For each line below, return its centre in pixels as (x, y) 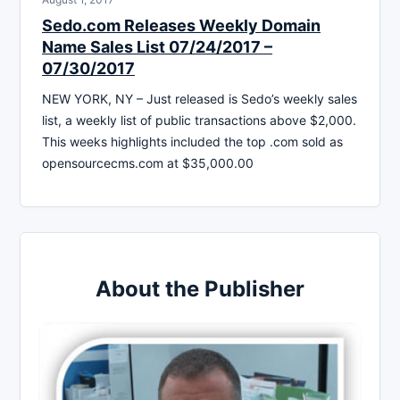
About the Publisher (200, 288)
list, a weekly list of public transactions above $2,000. (199, 120)
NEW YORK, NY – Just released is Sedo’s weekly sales (200, 98)
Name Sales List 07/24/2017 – (157, 46)
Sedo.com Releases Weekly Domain (181, 25)
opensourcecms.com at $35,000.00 (148, 162)
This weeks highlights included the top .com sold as (192, 141)
